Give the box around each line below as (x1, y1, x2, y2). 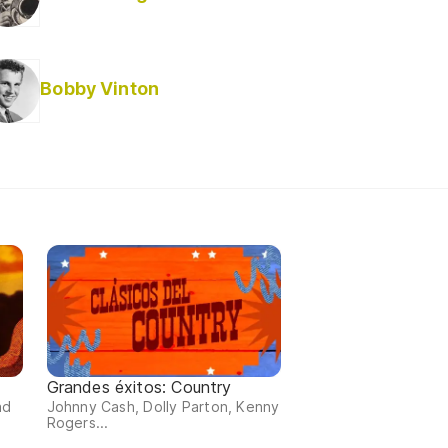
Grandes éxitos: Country (46, 376, 232, 397)
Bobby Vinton (40, 78, 159, 100)
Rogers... (46, 413, 109, 431)
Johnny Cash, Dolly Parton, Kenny (46, 397, 280, 415)
